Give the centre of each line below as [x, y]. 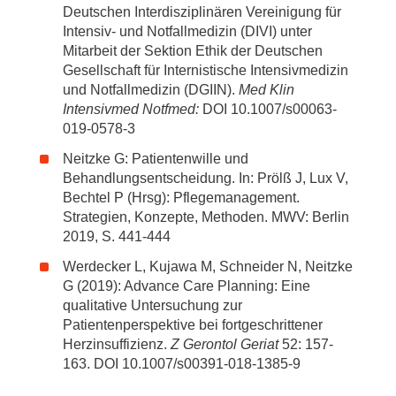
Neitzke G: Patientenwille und [156, 159]
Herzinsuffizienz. [117, 344]
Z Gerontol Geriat [225, 344]
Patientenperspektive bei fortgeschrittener [193, 325]
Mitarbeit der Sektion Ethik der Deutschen [193, 51]
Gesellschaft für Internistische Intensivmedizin [206, 70]
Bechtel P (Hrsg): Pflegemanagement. [181, 198]
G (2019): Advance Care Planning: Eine [187, 286]
